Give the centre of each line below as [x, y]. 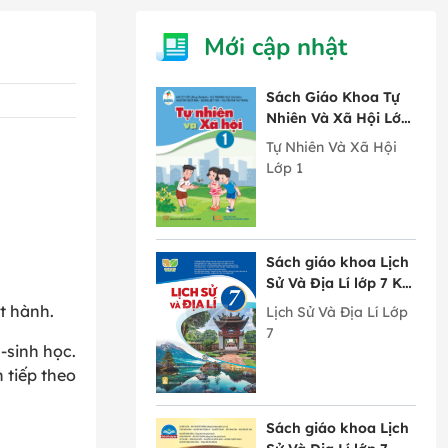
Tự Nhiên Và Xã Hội [331, 147]
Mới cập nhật [275, 47]
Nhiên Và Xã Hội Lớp [338, 118]
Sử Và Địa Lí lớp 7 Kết [340, 283]
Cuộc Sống [304, 325]
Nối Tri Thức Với [321, 304]
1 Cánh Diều [308, 139]
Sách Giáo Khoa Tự [333, 97]
